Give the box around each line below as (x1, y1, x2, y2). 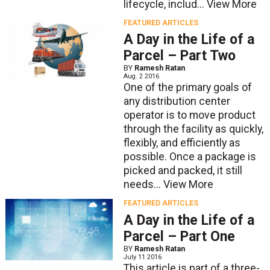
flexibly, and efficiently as (123, 137, 240, 149)
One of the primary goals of (123, 81, 252, 94)
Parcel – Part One (123, 228, 235, 245)
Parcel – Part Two (123, 48, 236, 64)
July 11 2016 (123, 253, 162, 261)
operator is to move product (123, 109, 256, 122)
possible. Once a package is (123, 151, 256, 163)
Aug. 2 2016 (123, 72, 159, 81)
